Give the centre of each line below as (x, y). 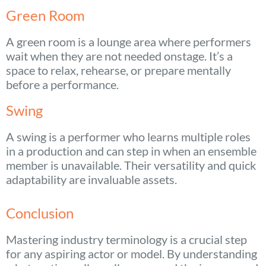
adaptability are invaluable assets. (91, 179)
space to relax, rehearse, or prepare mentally (118, 70)
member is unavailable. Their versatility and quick (131, 165)
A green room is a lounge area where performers (129, 41)
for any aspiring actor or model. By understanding (132, 253)
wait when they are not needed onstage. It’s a (119, 56)
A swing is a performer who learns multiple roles (128, 136)
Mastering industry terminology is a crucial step (126, 239)
